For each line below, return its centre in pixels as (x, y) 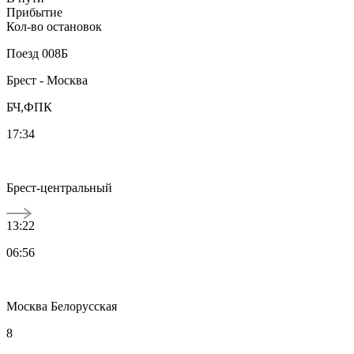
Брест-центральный (59, 187)
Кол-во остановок (54, 26)
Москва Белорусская (62, 306)
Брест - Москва (47, 80)
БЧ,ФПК (29, 107)
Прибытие (34, 12)
